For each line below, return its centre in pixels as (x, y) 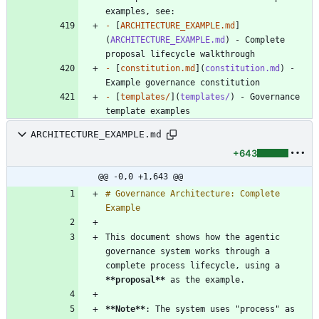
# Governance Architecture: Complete (193, 193)
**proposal (130, 279)
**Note (120, 309)
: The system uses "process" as (220, 309)
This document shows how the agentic (193, 237)
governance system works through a (188, 251)
